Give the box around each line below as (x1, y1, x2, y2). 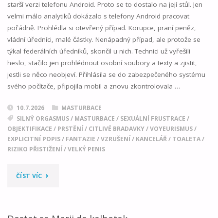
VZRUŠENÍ (100, 135, 130, 144)
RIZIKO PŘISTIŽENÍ (7, 145, 62, 154)
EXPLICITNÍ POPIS (7, 135, 60, 144)
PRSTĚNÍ (57, 125, 83, 133)
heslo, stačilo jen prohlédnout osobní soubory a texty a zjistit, (7, 58, 197, 68)
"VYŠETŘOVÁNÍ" (41, 170, 91, 179)
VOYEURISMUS (149, 125, 193, 133)
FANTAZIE (65, 135, 95, 144)
